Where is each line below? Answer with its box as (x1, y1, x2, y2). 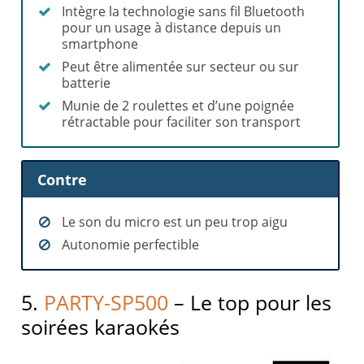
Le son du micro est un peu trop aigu (62, 212, 288, 231)
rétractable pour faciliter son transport (62, 113, 301, 132)
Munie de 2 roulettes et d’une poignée (62, 97, 295, 115)
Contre (37, 169, 88, 189)
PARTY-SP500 (44, 288, 169, 316)
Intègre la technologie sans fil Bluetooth (62, 2, 305, 21)
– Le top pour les (168, 288, 332, 316)
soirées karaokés (21, 312, 180, 340)
